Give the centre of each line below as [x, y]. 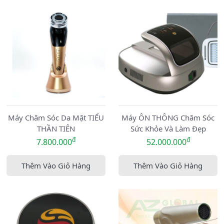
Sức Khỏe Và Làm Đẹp [168, 128]
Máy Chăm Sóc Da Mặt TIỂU [56, 117]
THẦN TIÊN [56, 128]
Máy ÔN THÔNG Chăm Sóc [168, 117]
